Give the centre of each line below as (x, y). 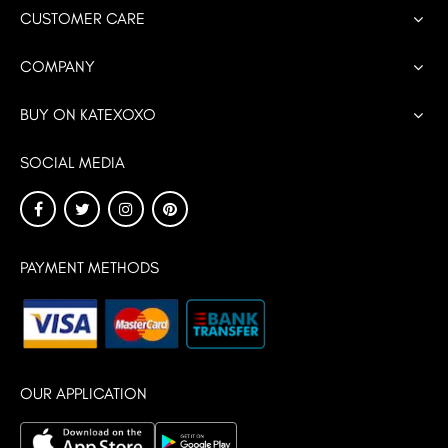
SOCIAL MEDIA (72, 162)
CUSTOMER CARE (82, 18)
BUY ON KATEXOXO (88, 114)
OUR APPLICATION (83, 393)
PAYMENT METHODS (89, 267)
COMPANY (57, 66)
